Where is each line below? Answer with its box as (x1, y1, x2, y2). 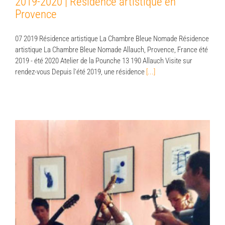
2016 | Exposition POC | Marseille (48, 180, 177, 193)
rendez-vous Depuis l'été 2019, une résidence (15, 67, 146, 76)
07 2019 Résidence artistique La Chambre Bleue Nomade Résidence (15, 34, 209, 43)
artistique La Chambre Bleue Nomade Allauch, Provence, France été (15, 45, 208, 54)
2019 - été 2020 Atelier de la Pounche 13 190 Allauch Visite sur (15, 56, 192, 65)
